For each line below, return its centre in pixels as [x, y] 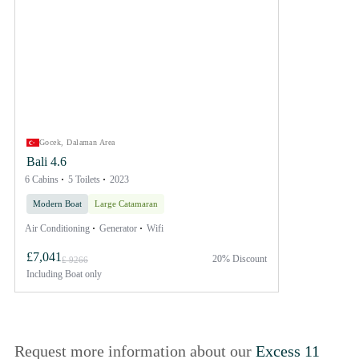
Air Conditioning [57, 228]
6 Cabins [42, 179]
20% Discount [240, 258]
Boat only [82, 274]
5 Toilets [84, 179]
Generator [118, 228]
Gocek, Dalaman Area [77, 142]
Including [44, 274]
